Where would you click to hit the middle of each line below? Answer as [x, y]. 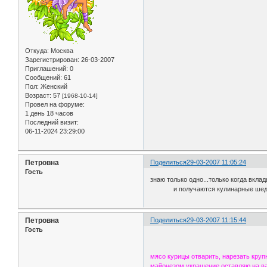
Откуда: [37, 50]
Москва [61, 50]
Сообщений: [44, 77]
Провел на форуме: [55, 104]
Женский [53, 86]
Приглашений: [46, 68]
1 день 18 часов [49, 113]
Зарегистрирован [51, 59]
